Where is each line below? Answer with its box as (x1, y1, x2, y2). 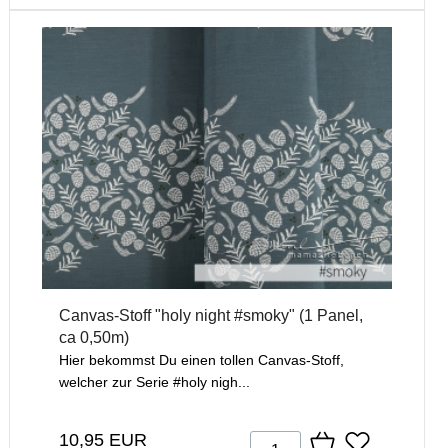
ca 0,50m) (59, 329, 129, 347)
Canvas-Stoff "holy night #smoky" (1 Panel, (59, 307, 363, 325)
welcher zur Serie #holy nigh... (59, 374, 250, 391)
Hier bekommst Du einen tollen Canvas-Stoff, (59, 352, 344, 369)
